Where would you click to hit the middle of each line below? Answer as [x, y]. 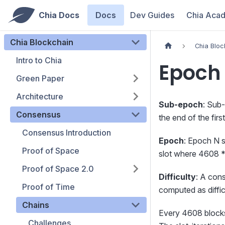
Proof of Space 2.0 [58, 169]
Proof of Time [48, 187]
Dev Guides [152, 15]
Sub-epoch [181, 105]
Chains [36, 205]
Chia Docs [59, 15]
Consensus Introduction [67, 133]
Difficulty [177, 177]
